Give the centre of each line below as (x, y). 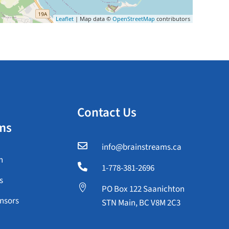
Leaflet (64, 18)
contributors (172, 18)
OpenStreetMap (133, 18)
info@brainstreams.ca (141, 147)
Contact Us (107, 112)
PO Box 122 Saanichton (143, 189)
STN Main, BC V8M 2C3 (141, 203)
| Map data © (93, 18)
